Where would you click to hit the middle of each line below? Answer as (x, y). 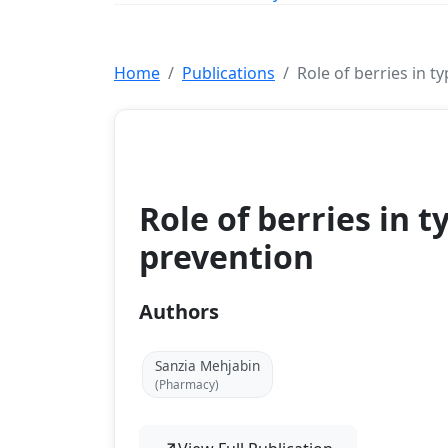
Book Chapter (201, 150)
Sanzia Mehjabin (207, 365)
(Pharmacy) (187, 383)
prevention (226, 256)
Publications (228, 72)
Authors (179, 311)
